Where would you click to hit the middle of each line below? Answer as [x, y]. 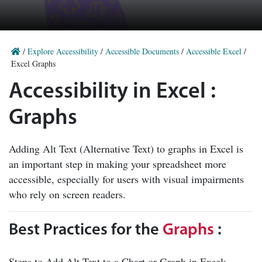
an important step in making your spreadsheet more [118, 164]
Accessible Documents [142, 51]
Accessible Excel [214, 51]
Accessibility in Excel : [112, 92]
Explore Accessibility [63, 51]
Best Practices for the [86, 230]
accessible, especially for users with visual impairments [126, 179]
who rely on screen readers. [67, 194]
